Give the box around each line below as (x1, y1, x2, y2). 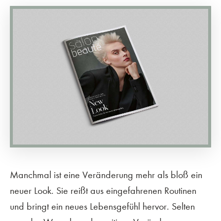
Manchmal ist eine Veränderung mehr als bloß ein (10, 169, 202, 181)
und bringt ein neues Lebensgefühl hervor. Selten (10, 201, 195, 213)
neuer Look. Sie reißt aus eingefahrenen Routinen (10, 185, 196, 197)
